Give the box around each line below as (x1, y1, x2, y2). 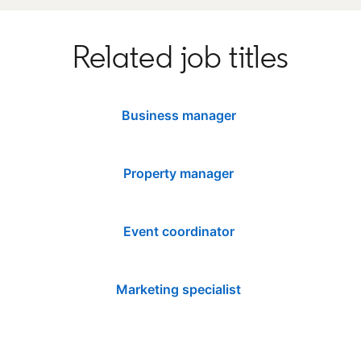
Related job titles (72, 36, 289, 76)
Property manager (123, 164, 234, 181)
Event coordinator (122, 222, 234, 239)
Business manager (121, 106, 236, 123)
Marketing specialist (116, 280, 242, 297)
